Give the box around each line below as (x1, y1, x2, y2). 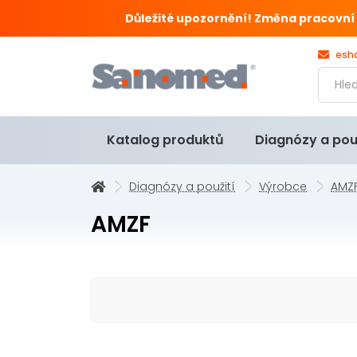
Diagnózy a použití (129, 178, 235, 194)
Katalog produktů (106, 131, 224, 149)
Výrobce (259, 178, 307, 194)
